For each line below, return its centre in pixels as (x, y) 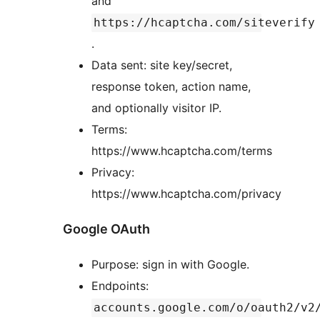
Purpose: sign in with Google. (170, 264)
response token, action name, (171, 86)
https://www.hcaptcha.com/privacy (186, 193)
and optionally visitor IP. (156, 107)
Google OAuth (106, 229)
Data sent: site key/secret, (162, 65)
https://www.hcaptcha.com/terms (182, 150)
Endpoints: (122, 285)
